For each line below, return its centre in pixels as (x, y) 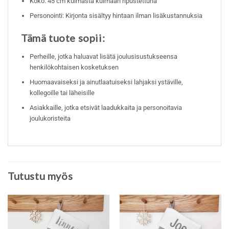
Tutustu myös (40, 176)
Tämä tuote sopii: (63, 38)
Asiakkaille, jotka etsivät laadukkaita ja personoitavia (106, 108)
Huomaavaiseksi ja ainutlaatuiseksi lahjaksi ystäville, (107, 82)
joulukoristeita (50, 119)
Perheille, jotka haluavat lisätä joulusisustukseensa (104, 57)
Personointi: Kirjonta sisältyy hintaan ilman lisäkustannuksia (116, 15)
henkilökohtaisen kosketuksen (74, 67)
